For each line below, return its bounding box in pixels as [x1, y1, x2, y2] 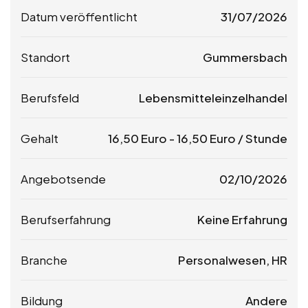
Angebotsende [21, 170, 106, 186]
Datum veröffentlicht [21, 8, 137, 24]
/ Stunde [236, 130, 287, 146]
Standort [21, 49, 70, 65]
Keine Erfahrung [197, 211, 287, 227]
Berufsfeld [21, 89, 79, 105]
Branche [21, 252, 67, 267]
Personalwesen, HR [178, 252, 287, 267]
